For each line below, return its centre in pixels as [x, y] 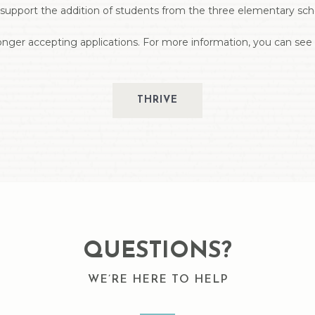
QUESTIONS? [157, 252]
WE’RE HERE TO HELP [157, 280]
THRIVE [157, 100]
